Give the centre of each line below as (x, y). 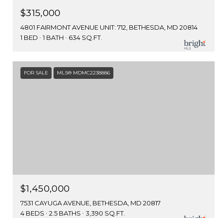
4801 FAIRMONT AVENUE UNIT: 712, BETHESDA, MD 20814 (109, 27)
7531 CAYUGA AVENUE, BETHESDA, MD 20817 (91, 203)
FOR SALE (36, 73)
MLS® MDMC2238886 (83, 73)
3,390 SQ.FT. (105, 213)
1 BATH (53, 37)
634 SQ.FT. (85, 37)
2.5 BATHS (65, 213)
